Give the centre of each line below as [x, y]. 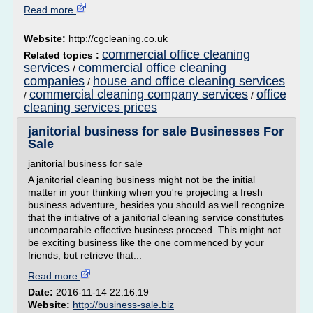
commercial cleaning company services [139, 94]
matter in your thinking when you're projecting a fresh [145, 192]
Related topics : [63, 55]
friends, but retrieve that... [85, 255]
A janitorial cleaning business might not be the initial [141, 180]
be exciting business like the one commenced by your [146, 242]
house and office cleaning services [189, 81]
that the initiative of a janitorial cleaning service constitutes [156, 217]
